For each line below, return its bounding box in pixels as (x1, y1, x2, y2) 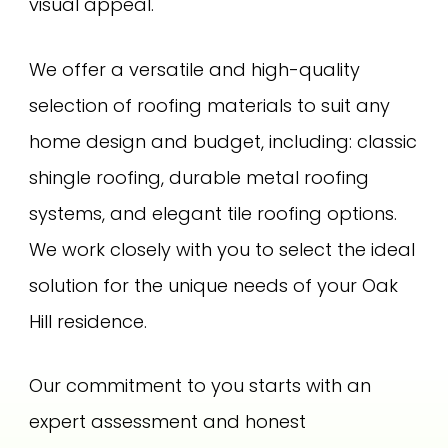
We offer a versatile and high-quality (29, 56, 361, 82)
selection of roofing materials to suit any (29, 92, 391, 118)
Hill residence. (29, 308, 148, 334)
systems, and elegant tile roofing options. (29, 200, 398, 226)
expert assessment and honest (29, 409, 307, 435)
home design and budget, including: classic (29, 128, 418, 154)
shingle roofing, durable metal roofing (29, 164, 370, 190)
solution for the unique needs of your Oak (29, 272, 399, 298)
